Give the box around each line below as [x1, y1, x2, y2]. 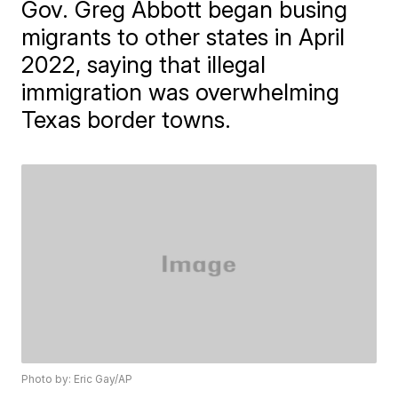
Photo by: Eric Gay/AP [21, 372, 133, 386]
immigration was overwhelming [21, 78, 340, 106]
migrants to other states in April [21, 23, 346, 51]
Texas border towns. [21, 106, 232, 133]
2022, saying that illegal [21, 51, 267, 78]
